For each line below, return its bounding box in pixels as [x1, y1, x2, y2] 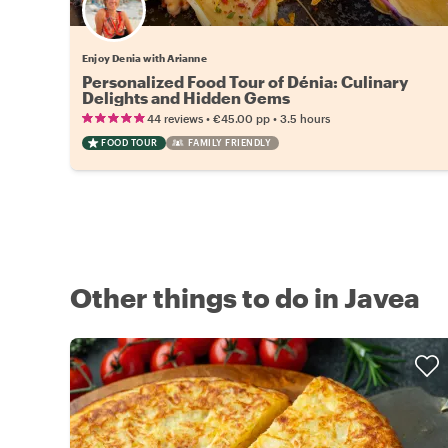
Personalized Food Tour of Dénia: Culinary [82, 72, 408, 91]
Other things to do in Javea [70, 282, 420, 313]
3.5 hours [280, 112, 330, 125]
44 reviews [147, 112, 203, 125]
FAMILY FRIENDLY [187, 137, 271, 148]
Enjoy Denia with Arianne [82, 52, 207, 64]
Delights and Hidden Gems [82, 88, 290, 107]
